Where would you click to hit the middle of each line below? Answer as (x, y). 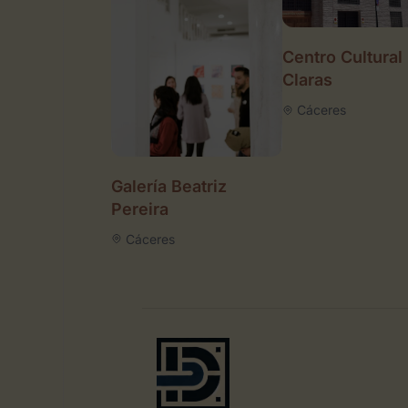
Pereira (140, 209)
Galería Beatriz (169, 186)
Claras (308, 80)
